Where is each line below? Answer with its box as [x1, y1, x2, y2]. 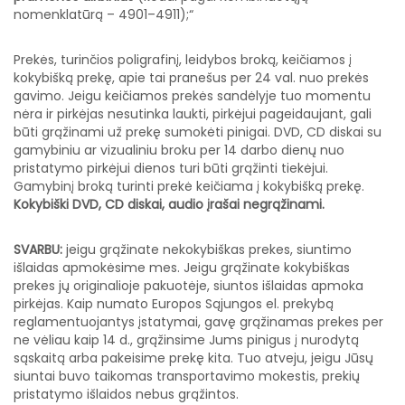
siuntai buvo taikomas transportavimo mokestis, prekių [14, 367, 360, 386]
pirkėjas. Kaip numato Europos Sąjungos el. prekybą [14, 295, 334, 314]
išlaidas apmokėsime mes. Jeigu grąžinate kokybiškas [14, 259, 350, 278]
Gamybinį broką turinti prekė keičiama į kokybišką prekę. [14, 177, 364, 196]
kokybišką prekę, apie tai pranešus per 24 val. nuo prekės [14, 69, 369, 88]
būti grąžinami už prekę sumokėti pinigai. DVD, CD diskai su [14, 123, 381, 142]
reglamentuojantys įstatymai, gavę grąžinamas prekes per [14, 313, 383, 332]
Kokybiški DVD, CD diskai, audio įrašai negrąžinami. [14, 195, 325, 214]
